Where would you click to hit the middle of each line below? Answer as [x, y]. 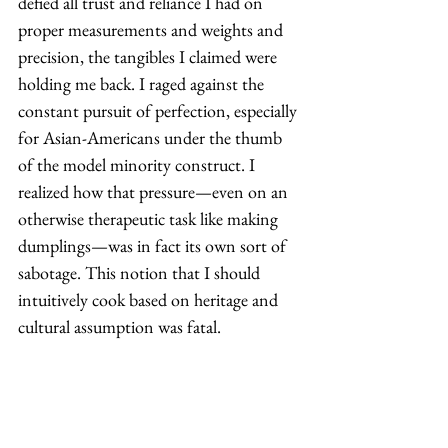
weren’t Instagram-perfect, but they [142, 434]
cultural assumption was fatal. [121, 326]
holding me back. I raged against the [143, 83]
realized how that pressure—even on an [155, 191]
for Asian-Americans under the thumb [152, 137]
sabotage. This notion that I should [141, 272]
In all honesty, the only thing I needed [151, 380]
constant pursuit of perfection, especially [159, 110]
